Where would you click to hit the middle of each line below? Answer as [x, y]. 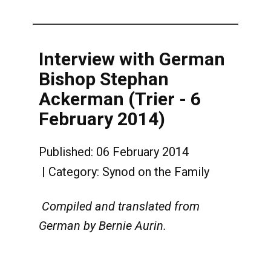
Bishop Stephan [104, 79]
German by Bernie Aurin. [103, 226]
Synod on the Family [156, 172]
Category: [75, 172]
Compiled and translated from [121, 206]
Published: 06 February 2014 [114, 152]
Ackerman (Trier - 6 [120, 99]
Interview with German [132, 59]
